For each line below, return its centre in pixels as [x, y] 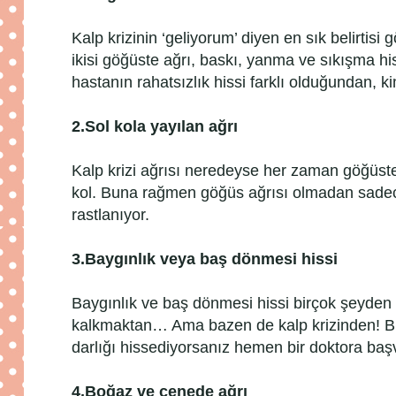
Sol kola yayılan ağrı [161, 126]
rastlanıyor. [110, 214]
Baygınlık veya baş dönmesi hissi [211, 259]
